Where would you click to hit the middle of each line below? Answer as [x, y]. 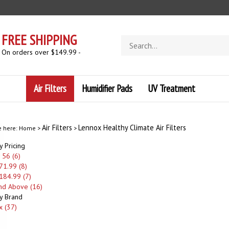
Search [131, 40]
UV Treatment [171, 88]
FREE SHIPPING [39, 40]
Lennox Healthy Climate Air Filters [132, 128]
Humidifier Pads [107, 88]
